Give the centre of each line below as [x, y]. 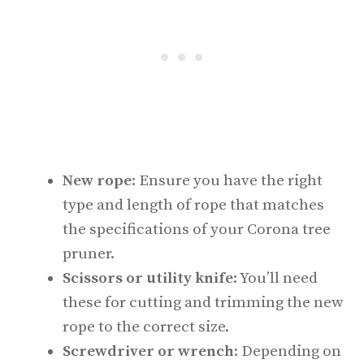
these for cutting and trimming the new [203, 302]
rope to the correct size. [146, 327]
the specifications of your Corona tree [197, 229]
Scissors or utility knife [148, 278]
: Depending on [288, 351]
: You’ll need [275, 278]
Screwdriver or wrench [148, 351]
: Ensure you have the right [227, 180]
